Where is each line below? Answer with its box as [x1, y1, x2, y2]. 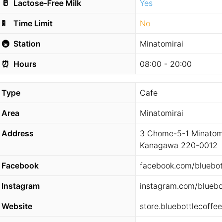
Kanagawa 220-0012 [140, 140, 218, 150]
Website [1, 201, 32, 211]
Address [1, 128, 34, 138]
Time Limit [11, 18, 53, 28]
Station [11, 39, 41, 49]
